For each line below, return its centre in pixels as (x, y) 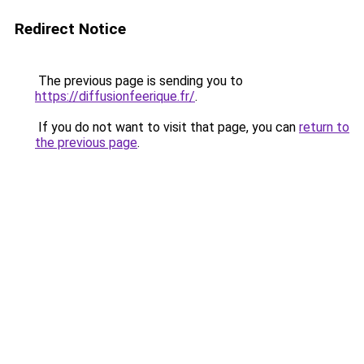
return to (324, 127)
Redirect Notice (70, 29)
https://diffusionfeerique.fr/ (115, 96)
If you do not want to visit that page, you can (167, 127)
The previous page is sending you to (139, 81)
